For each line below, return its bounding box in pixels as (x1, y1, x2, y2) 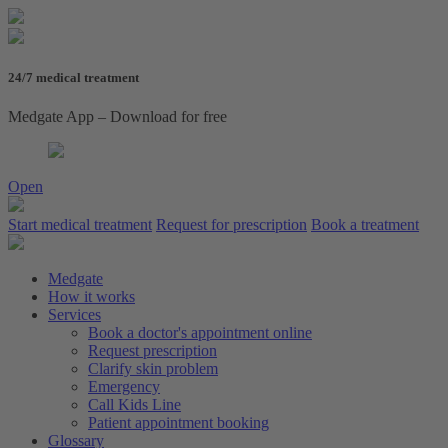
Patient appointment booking (88, 414, 269, 432)
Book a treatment (311, 216, 419, 234)
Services (48, 306, 101, 324)
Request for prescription (156, 216, 307, 234)
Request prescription (88, 342, 217, 360)
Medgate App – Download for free (8, 108, 227, 126)
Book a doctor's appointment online (88, 324, 312, 342)
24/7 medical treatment (8, 70, 139, 86)
